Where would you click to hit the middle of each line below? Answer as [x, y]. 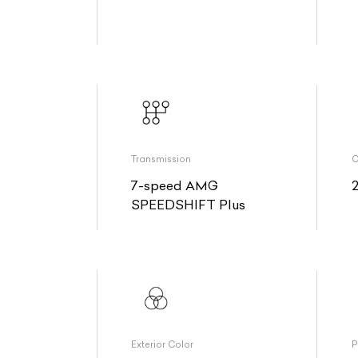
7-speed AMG [175, 186]
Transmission [161, 159]
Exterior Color [163, 345]
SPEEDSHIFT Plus [189, 205]
